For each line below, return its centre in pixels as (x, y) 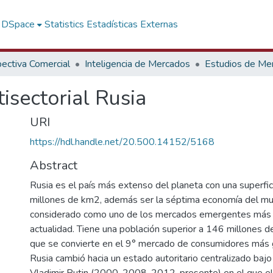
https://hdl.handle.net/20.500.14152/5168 (122, 142)
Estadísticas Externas (133, 24)
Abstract (54, 165)
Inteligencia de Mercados (137, 64)
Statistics (65, 24)
